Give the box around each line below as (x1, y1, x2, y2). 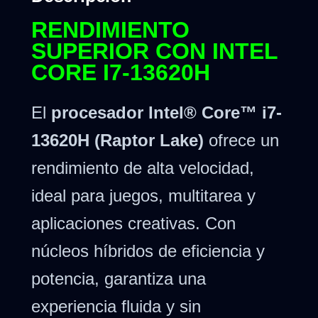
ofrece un (204, 130, 279, 150)
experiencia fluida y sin (31, 296, 201, 316)
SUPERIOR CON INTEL (31, 38, 278, 64)
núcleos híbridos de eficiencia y (31, 241, 265, 261)
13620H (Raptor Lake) (31, 130, 204, 150)
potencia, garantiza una (31, 268, 206, 288)
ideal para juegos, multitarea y (31, 185, 256, 205)
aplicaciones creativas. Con (31, 213, 236, 233)
